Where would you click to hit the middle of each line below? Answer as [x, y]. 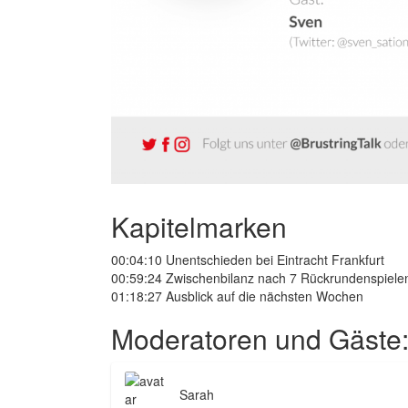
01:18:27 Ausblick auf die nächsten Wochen [237, 296]
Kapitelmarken [199, 226]
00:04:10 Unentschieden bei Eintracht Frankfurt [248, 259]
